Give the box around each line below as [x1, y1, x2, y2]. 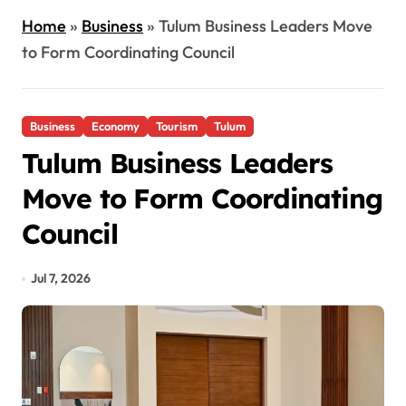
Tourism [156, 119, 198, 133]
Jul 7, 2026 [31, 270, 92, 286]
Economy [92, 119, 140, 133]
